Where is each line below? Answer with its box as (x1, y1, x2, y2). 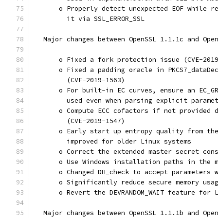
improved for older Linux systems (36, 137, 191, 145)
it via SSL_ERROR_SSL (36, 15, 145, 23)
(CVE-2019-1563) (36, 76, 125, 84)
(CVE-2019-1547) (36, 117, 125, 125)
